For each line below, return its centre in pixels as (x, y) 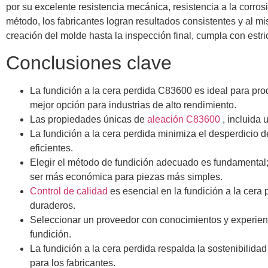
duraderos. (53, 206)
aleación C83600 (185, 120)
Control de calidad (69, 191)
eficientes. (51, 148)
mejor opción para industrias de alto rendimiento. (133, 105)
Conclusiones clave (89, 63)
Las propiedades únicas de (89, 120)
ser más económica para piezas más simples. (126, 177)
